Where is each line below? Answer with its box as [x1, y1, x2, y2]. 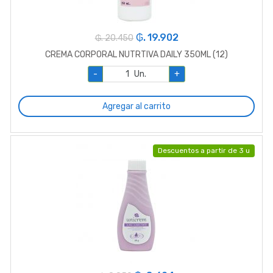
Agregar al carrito [102, 101, 171, 112]
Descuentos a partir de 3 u [158, 146, 250, 155]
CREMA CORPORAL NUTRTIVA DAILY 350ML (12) [45, 49, 228, 60]
